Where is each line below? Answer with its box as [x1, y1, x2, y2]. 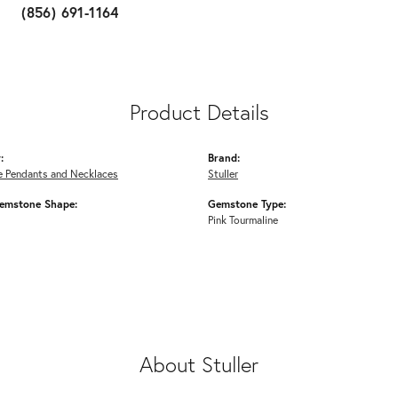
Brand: [208, 150, 240, 165]
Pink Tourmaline [208, 212, 278, 227]
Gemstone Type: [208, 196, 286, 211]
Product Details [129, 98, 269, 127]
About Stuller [139, 350, 259, 379]
